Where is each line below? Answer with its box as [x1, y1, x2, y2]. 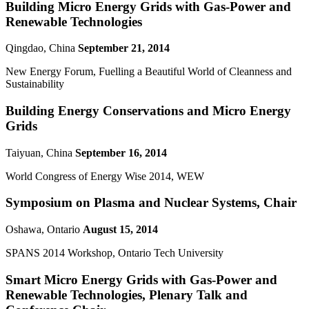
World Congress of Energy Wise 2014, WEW [6, 170, 204, 182]
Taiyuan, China [6, 146, 75, 159]
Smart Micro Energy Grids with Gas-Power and [6, 272, 277, 287]
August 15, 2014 [83, 223, 158, 236]
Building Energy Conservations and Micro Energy [6, 103, 291, 119]
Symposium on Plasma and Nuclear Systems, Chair [6, 195, 297, 210]
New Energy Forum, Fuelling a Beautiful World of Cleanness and [6, 66, 292, 78]
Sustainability [6, 78, 64, 90]
